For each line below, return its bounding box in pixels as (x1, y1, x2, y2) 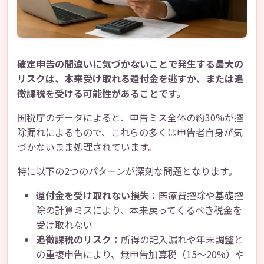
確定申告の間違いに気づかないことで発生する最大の (17, 57, 243, 71)
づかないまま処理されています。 (17, 140, 157, 154)
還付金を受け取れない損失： (36, 188, 159, 202)
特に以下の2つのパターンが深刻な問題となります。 (17, 164, 237, 178)
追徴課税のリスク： (36, 232, 121, 246)
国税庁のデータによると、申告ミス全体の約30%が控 (17, 110, 243, 124)
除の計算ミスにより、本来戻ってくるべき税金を (36, 203, 242, 217)
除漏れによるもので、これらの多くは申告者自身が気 (17, 125, 243, 139)
